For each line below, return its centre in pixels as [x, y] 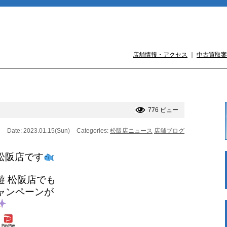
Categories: [93, 131]
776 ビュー [163, 110]
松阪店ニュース [131, 131]
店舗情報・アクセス [160, 55]
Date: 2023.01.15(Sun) [39, 131]
